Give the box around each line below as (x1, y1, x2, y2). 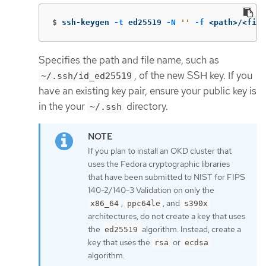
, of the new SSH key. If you (134, 68, 252, 82)
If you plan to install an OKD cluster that (88, 145, 232, 157)
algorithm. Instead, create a (140, 224, 241, 235)
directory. (124, 99, 168, 113)
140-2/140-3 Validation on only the (88, 185, 214, 196)
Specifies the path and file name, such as (39, 53, 219, 66)
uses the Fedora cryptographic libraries (88, 159, 230, 170)
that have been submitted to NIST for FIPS (88, 172, 245, 183)
